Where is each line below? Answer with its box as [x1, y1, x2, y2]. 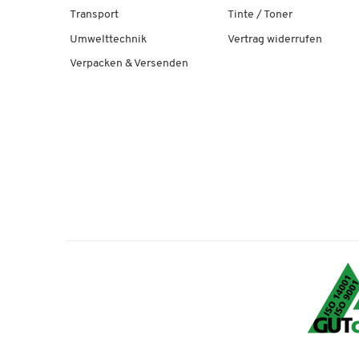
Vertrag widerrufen [227, 33, 322, 46]
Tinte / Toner [227, 9, 292, 22]
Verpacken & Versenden [70, 57, 188, 70]
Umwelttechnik [70, 33, 147, 46]
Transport [70, 9, 119, 22]
